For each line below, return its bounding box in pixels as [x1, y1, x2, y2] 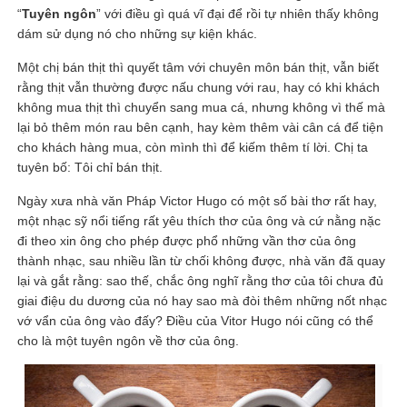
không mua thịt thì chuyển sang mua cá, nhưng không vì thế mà [17, 99, 386, 114]
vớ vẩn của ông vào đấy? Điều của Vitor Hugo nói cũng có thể [17, 313, 374, 328]
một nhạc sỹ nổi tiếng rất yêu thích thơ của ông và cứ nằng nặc [17, 213, 382, 228]
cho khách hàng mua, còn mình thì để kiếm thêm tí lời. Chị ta [17, 139, 369, 154]
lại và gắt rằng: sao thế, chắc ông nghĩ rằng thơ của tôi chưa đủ [17, 273, 384, 288]
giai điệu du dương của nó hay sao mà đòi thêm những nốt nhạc [17, 293, 388, 308]
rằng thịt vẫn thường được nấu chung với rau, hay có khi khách [17, 79, 381, 94]
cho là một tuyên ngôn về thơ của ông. [17, 333, 240, 348]
